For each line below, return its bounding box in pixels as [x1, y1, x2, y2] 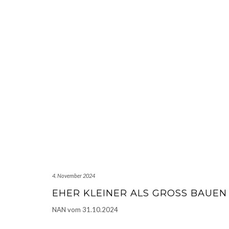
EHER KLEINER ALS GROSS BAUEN [52, 187, 219, 199]
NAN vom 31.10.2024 [52, 205, 118, 214]
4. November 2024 [52, 172, 95, 179]
